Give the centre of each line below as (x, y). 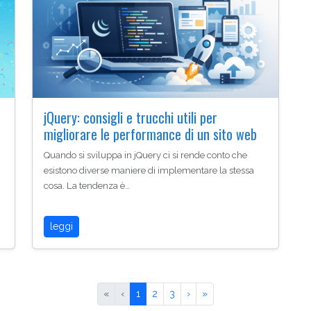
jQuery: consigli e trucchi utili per (131, 118)
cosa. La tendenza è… (87, 186)
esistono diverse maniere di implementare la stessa (149, 171)
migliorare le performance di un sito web (150, 134)
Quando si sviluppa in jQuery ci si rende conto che (145, 155)
